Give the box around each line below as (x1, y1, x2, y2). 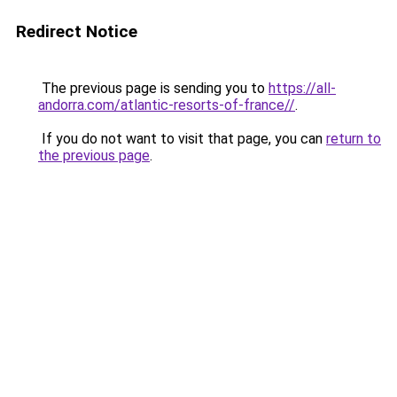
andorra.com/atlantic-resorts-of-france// (38, 97, 295, 113)
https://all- (269, 80, 336, 97)
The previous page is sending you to (38, 80, 269, 97)
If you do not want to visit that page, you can (38, 130, 326, 147)
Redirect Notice (16, 21, 137, 42)
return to (326, 130, 381, 147)
